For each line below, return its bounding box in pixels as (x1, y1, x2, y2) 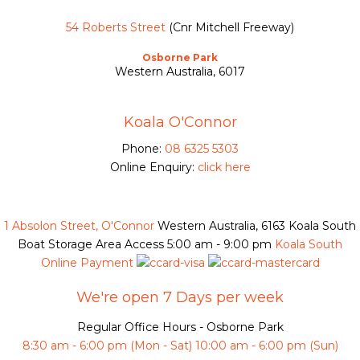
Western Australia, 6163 (157, 219, 285, 234)
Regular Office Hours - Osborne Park (76, 320, 284, 335)
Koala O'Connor (123, 113, 237, 132)
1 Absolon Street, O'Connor (4, 219, 154, 234)
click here (197, 160, 251, 175)
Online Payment (40, 256, 133, 271)
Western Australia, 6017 (115, 64, 245, 80)
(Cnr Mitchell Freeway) (169, 20, 294, 35)
